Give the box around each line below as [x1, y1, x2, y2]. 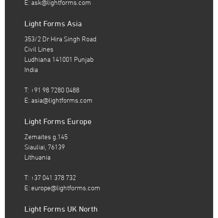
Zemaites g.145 [24, 132, 68, 141]
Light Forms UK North [24, 204, 98, 213]
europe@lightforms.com [31, 183, 100, 192]
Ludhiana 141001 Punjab [24, 55, 93, 63]
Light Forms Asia [24, 18, 82, 28]
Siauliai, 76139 [24, 143, 65, 151]
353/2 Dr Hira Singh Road [24, 35, 96, 43]
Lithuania [24, 153, 51, 161]
